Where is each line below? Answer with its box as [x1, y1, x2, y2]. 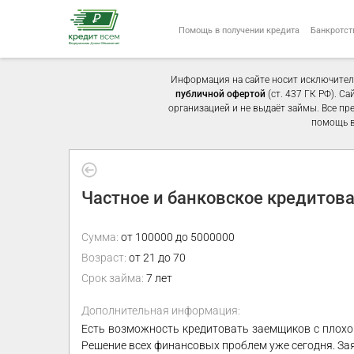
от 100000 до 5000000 [119, 231, 235, 243]
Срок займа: [81, 272, 144, 284]
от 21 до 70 [126, 251, 186, 264]
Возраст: [81, 251, 126, 264]
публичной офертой [175, 88, 265, 100]
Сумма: [81, 231, 119, 243]
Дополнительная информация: [81, 304, 240, 317]
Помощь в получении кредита [179, 24, 299, 36]
